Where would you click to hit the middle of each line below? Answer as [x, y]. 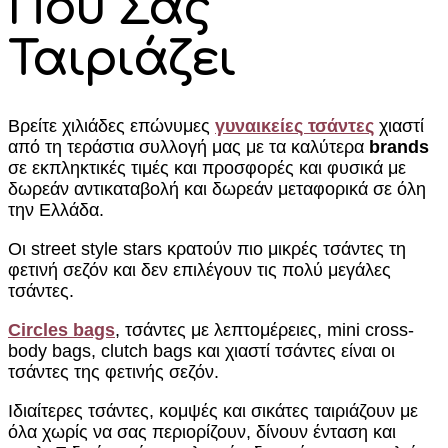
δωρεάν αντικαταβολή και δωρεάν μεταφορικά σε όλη [217, 189]
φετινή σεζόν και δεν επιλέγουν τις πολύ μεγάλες [199, 270]
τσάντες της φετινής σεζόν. [113, 372]
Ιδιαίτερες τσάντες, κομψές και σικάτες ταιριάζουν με [213, 411]
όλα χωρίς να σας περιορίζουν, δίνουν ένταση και [202, 432]
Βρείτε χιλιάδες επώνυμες [111, 126]
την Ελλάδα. [56, 210]
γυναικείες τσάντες [294, 126]
